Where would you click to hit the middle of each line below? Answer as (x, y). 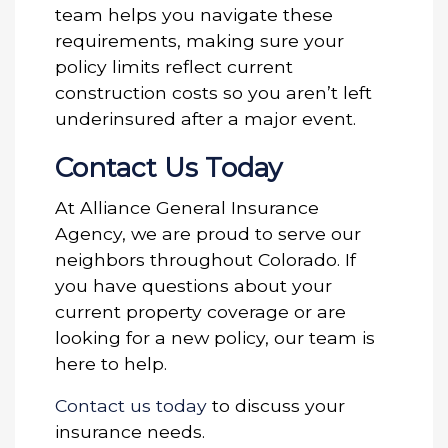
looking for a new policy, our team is (215, 337)
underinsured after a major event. (205, 118)
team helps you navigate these (194, 14)
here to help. (111, 363)
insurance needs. (130, 431)
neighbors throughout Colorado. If (205, 259)
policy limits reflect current (174, 66)
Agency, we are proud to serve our (208, 233)
